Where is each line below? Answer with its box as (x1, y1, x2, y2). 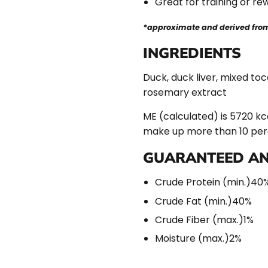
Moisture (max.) (155, 232, 229, 246)
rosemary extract (143, 86, 227, 100)
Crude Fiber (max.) (155, 212, 243, 227)
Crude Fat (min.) (155, 194, 232, 208)
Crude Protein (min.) (155, 175, 251, 190)
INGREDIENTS (143, 44, 241, 62)
